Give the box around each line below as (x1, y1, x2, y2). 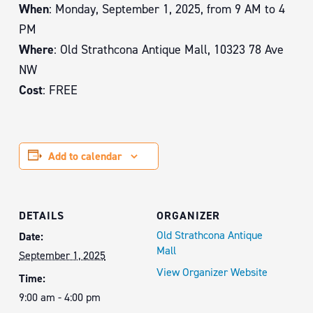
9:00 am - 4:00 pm (19, 290, 101, 305)
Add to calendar (48, 149, 122, 163)
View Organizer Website (156, 265, 268, 279)
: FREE (43, 82, 78, 99)
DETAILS (19, 208, 64, 223)
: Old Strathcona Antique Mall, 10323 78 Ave (54, 41, 284, 58)
